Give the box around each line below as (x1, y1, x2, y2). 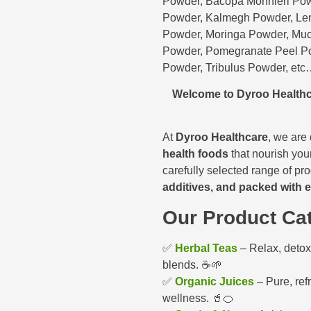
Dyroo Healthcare (176, 131, 268, 144)
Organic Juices (175, 275, 254, 287)
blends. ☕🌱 (162, 258, 222, 271)
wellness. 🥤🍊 (162, 292, 234, 304)
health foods (162, 148, 228, 160)
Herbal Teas (175, 242, 237, 254)
